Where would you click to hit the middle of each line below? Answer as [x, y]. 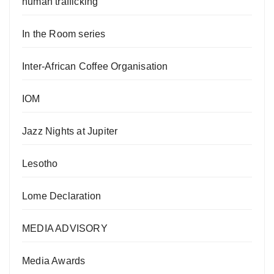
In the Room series [64, 34]
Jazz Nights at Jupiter [70, 131]
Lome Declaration [62, 196]
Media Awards [54, 261]
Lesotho [40, 163]
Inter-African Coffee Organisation [95, 66]
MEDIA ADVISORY [65, 228]
